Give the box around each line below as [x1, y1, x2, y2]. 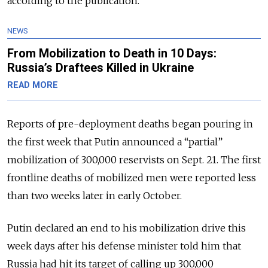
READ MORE [7, 80, 58, 91]
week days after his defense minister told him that [7, 240, 241, 252]
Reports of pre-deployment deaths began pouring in [7, 118, 253, 130]
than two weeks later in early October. [7, 190, 182, 202]
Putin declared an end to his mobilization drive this [7, 222, 246, 234]
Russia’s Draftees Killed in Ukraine [7, 60, 194, 75]
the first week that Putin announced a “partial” [7, 136, 223, 148]
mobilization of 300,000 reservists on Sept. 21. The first [7, 154, 261, 166]
